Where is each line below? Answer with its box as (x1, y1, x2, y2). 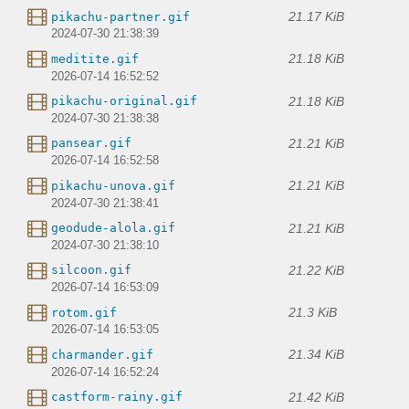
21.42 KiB (288, 389, 344, 404)
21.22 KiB (288, 262, 344, 278)
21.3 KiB (288, 305, 337, 320)
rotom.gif (51, 305, 117, 320)
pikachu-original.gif (51, 94, 197, 109)
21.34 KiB (288, 347, 344, 362)
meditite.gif (51, 51, 139, 66)
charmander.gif (51, 347, 153, 362)
